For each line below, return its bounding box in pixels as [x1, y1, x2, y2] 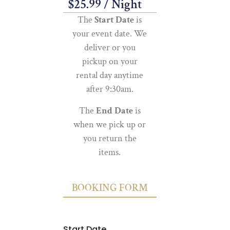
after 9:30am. [86, 83, 133, 95]
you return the [83, 132, 137, 144]
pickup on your [82, 55, 138, 68]
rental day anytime [76, 69, 144, 82]
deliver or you [84, 42, 136, 54]
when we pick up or [73, 118, 146, 130]
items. [99, 146, 121, 158]
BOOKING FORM [71, 181, 148, 195]
